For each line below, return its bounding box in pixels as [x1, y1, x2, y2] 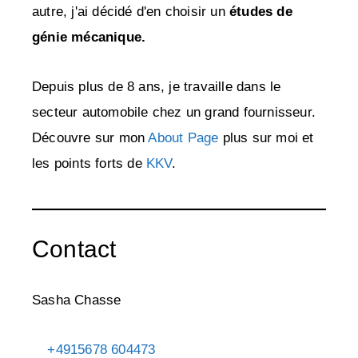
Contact [32, 236, 117, 263]
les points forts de [32, 156, 146, 172]
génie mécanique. [32, 30, 146, 46]
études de [229, 4, 292, 20]
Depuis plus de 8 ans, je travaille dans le [32, 79, 281, 95]
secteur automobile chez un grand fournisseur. [32, 105, 316, 121]
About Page [148, 130, 223, 146]
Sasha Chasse [32, 292, 121, 308]
